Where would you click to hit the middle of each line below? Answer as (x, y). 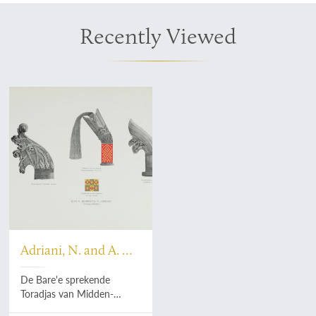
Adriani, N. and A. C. (78, 250)
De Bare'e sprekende (66, 280)
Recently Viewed (158, 36)
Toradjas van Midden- (67, 294)
